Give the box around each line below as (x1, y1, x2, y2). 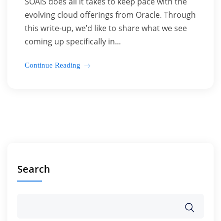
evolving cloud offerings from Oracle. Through (25, 9, 196, 20)
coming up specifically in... (25, 36, 121, 47)
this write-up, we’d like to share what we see (25, 23, 187, 34)
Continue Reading (25, 61, 80, 69)
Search (17, 162, 50, 176)
